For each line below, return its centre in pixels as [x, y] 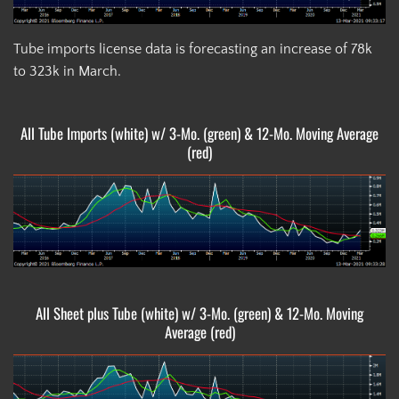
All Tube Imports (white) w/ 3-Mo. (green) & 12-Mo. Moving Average [199, 133]
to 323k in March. [67, 71]
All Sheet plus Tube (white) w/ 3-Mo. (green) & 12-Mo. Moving [199, 313]
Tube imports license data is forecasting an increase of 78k [193, 49]
